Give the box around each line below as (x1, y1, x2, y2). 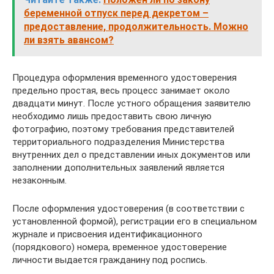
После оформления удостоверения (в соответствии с (12, 203, 245, 214)
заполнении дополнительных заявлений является (12, 162, 224, 173)
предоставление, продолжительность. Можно (24, 21, 248, 32)
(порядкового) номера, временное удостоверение (12, 242, 227, 253)
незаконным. (12, 175, 67, 186)
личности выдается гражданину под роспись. (12, 254, 207, 265)
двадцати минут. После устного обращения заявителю (12, 98, 251, 109)
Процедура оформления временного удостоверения (12, 72, 237, 83)
